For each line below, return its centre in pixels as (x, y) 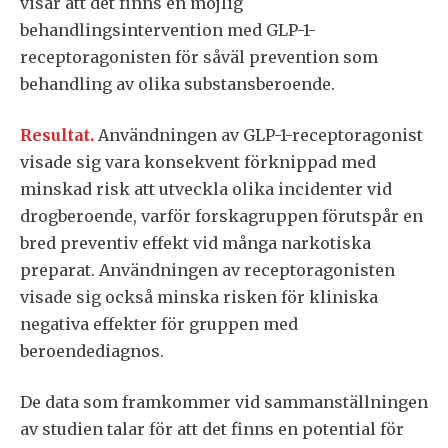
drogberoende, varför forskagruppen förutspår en (221, 216)
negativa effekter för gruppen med (159, 324)
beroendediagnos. (92, 351)
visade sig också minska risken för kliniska (199, 297)
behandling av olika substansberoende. (177, 84)
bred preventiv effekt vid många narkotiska (195, 243)
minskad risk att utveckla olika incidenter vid (206, 189)
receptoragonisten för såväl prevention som (199, 57)
